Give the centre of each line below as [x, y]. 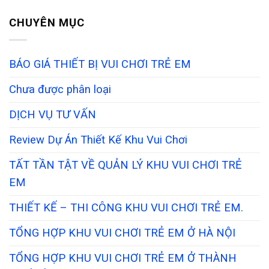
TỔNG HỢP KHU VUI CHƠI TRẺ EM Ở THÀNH [123, 258]
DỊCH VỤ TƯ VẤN [53, 114]
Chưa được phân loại [60, 89]
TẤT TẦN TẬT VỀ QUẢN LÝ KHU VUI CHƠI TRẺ [125, 165]
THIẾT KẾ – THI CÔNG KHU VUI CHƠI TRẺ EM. [126, 207]
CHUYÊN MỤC [47, 23]
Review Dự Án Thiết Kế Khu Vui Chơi [98, 140]
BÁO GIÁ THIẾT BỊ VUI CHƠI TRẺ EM [100, 64]
